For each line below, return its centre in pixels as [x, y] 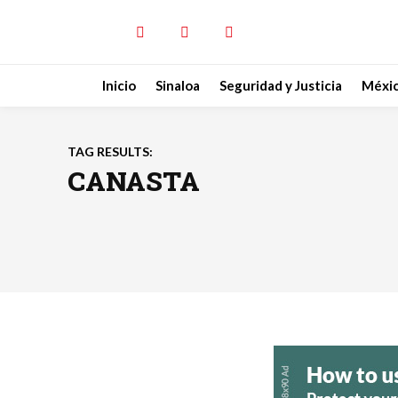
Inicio [119, 85]
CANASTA [134, 181]
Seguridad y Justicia [281, 85]
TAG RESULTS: [110, 151]
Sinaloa [178, 85]
